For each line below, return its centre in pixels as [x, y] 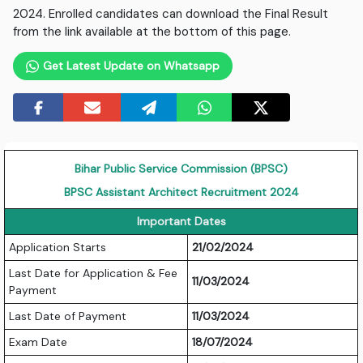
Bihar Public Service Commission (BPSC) [181, 169]
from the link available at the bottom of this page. [152, 32]
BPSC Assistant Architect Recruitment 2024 [181, 192]
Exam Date [38, 342]
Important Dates [181, 222]
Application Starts [58, 248]
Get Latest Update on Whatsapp [129, 66]
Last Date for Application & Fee [94, 273]
